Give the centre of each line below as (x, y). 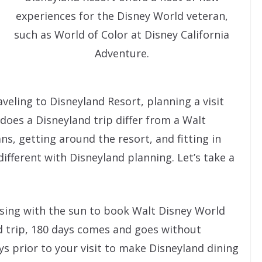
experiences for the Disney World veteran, (122, 15)
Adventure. (122, 53)
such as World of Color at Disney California (122, 34)
